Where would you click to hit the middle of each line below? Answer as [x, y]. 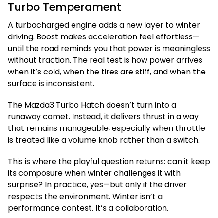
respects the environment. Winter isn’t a [85, 196]
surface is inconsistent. [51, 83]
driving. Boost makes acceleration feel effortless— [104, 37]
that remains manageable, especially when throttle [107, 128]
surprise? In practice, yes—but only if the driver [97, 185]
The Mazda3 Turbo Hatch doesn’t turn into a [92, 105]
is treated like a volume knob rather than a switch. [104, 140]
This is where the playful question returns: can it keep [109, 161]
